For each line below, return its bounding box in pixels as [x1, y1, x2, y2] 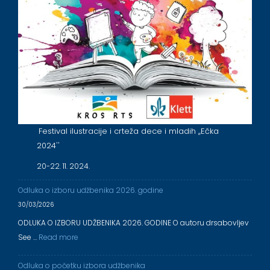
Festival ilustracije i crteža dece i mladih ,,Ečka [38, 125, 219, 137]
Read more [39, 232, 78, 242]
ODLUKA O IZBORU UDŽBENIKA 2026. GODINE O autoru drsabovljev [18, 218, 249, 228]
